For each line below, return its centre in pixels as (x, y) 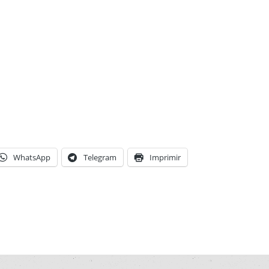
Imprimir (165, 157)
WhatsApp (32, 157)
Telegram (100, 157)
